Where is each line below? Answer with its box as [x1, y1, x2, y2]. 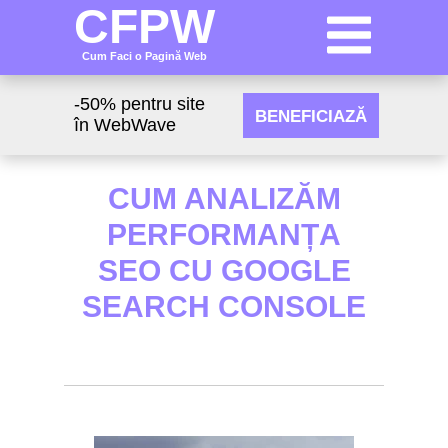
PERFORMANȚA [107, 218, 341, 251]
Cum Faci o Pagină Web [81, 50, 207, 62]
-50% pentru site [74, 94, 205, 114]
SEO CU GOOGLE [97, 254, 351, 287]
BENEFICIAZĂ [255, 107, 367, 126]
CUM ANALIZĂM [107, 182, 341, 215]
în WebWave [74, 115, 176, 135]
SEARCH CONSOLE [82, 290, 366, 323]
